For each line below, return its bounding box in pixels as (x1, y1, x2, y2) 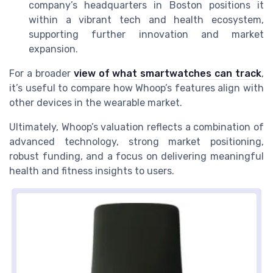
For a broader (9, 68, 74, 80)
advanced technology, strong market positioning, (9, 136, 264, 148)
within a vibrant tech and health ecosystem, (29, 14, 264, 26)
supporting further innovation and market (29, 29, 264, 41)
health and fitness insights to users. (9, 165, 174, 177)
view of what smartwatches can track (73, 68, 261, 80)
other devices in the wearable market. (9, 97, 182, 109)
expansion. (29, 43, 78, 55)
